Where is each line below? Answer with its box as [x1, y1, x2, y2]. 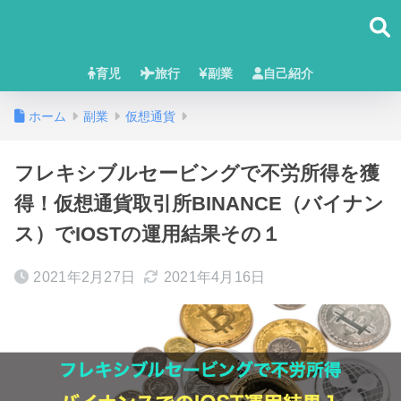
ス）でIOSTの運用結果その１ [14, 223, 281, 245]
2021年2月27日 [33, 269, 136, 285]
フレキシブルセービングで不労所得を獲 [14, 162, 380, 184]
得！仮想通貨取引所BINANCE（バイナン [14, 192, 384, 215]
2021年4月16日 [163, 269, 266, 285]
